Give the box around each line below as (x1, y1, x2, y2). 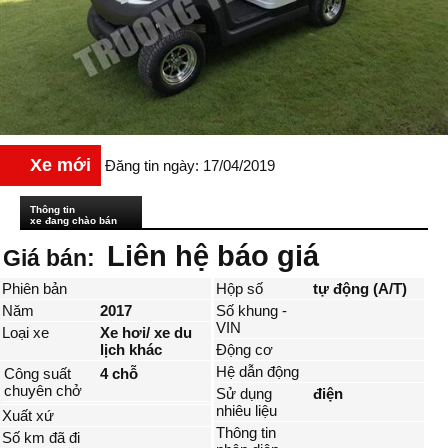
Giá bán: (3, 246, 101, 272)
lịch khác (99, 341, 162, 359)
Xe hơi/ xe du (99, 324, 192, 342)
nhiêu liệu (215, 402, 277, 420)
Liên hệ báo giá (107, 240, 319, 273)
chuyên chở (4, 382, 82, 400)
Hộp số (215, 280, 263, 298)
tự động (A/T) (313, 280, 408, 298)
